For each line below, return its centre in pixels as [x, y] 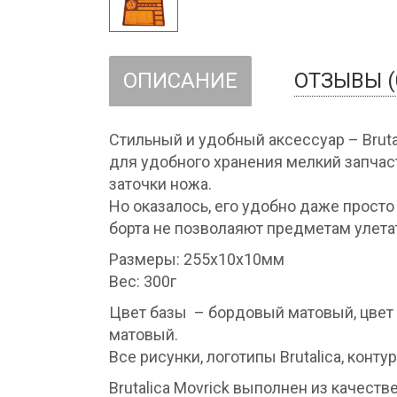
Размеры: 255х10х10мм [197, 259]
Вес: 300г [143, 281]
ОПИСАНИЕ [180, 80]
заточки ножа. [160, 183]
